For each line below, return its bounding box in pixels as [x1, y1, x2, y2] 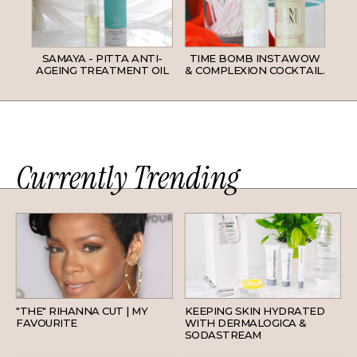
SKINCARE [296, 281, 339, 292]
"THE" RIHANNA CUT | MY [16, 304, 147, 318]
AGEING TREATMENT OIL [36, 63, 169, 76]
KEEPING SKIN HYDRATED [184, 304, 324, 318]
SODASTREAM [184, 328, 261, 342]
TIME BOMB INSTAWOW [189, 51, 320, 65]
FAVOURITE [16, 316, 77, 330]
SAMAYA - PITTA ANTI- [41, 51, 163, 65]
